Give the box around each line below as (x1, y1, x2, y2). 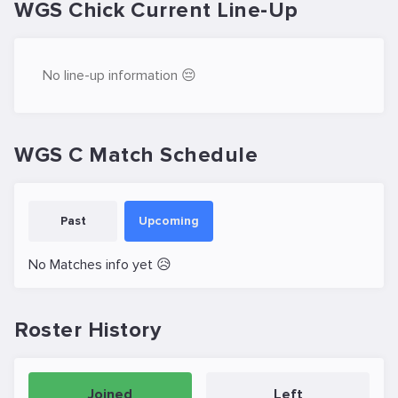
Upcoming (139, 213, 199, 228)
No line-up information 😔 (43, 67, 196, 84)
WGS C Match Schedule (14, 142, 258, 168)
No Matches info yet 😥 (28, 256, 171, 274)
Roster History (14, 317, 161, 343)
